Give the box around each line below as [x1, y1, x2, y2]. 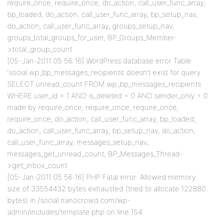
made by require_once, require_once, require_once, [7, 103, 179, 112]
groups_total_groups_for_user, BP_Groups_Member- [7, 33, 177, 42]
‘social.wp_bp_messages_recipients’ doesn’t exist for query [7, 68, 201, 77]
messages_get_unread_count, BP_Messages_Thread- [7, 149, 183, 158]
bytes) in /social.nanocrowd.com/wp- [7, 196, 131, 205]
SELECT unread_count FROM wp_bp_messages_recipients [7, 79, 201, 89]
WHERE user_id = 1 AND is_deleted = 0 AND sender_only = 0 [7, 91, 208, 100]
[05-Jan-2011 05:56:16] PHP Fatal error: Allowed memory [7, 172, 196, 182]
